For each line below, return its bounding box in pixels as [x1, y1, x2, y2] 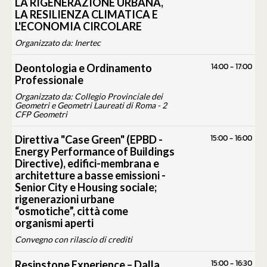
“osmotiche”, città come [15, 204, 128, 218]
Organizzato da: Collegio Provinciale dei [15, 91, 163, 102]
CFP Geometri [15, 109, 67, 120]
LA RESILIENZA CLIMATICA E [15, 8, 158, 21]
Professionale [15, 73, 83, 87]
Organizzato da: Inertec [15, 38, 101, 48]
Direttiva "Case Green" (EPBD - [15, 133, 163, 147]
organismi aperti [15, 216, 94, 230]
